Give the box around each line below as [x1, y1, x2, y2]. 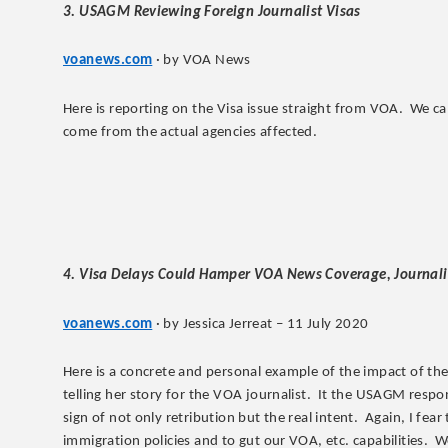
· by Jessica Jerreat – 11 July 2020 [152, 316, 369, 332]
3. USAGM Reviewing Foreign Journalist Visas [63, 4, 361, 20]
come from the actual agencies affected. [63, 124, 318, 140]
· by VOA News [152, 53, 251, 69]
